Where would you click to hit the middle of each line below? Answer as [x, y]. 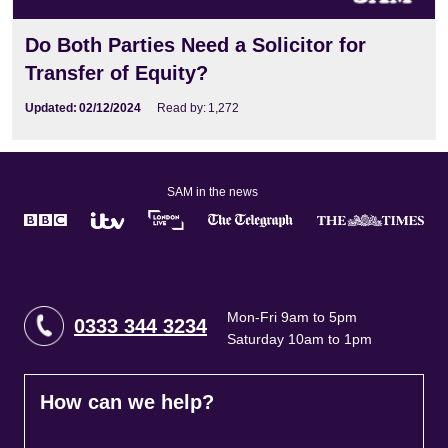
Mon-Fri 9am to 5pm [292, 317]
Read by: [181, 108]
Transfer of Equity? [116, 73]
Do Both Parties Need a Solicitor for [195, 45]
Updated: [51, 108]
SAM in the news [212, 192]
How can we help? [127, 402]
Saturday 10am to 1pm [299, 339]
